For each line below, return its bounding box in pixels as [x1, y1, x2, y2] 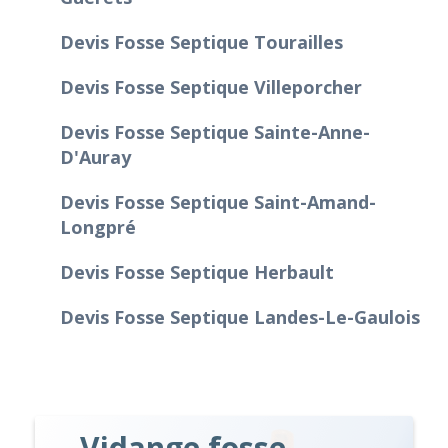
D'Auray [60, 144, 131, 169]
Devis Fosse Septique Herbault [60, 259, 334, 284]
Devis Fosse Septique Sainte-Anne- [60, 119, 370, 144]
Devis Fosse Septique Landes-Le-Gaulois [60, 304, 420, 329]
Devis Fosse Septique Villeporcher [60, 74, 362, 99]
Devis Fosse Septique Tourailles [60, 29, 343, 54]
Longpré [60, 214, 136, 239]
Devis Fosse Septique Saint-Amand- [60, 189, 376, 214]
